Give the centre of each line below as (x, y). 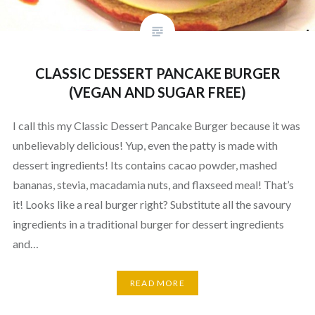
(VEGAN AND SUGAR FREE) (157, 92)
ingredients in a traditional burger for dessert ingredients (148, 224)
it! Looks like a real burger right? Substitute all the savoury (152, 204)
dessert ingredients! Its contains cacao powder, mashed (144, 165)
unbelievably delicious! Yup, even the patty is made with (145, 145)
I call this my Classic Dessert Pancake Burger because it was (156, 125)
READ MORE (157, 283)
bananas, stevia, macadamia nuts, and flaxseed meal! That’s (153, 184)
